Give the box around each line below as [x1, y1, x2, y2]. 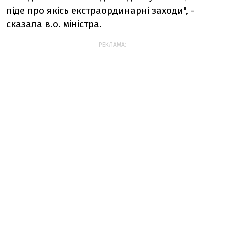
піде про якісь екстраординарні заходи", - [6, 4, 194, 16]
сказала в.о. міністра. [6, 18, 102, 30]
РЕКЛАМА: [99, 41, 126, 48]
